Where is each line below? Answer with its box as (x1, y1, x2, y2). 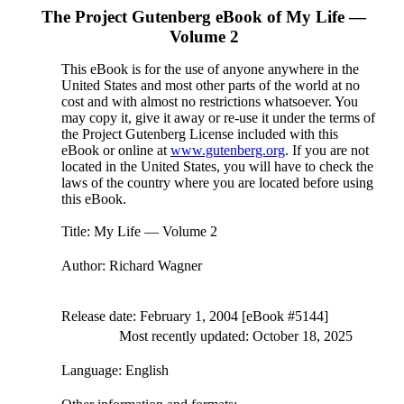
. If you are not (284, 142, 369, 158)
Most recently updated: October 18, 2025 (118, 328, 353, 344)
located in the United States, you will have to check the (60, 159, 373, 174)
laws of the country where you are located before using (60, 175, 373, 190)
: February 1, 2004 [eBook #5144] (132, 308, 328, 324)
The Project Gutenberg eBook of (41, 7, 287, 26)
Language (60, 363, 118, 378)
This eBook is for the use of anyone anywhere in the (60, 61, 359, 77)
